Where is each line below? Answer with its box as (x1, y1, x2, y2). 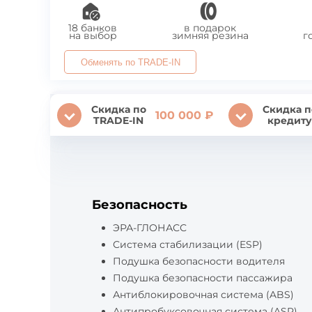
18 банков (68, 22, 117, 34)
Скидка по (91, 103, 146, 116)
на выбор (68, 29, 117, 42)
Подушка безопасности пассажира (113, 272, 292, 284)
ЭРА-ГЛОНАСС (113, 221, 187, 234)
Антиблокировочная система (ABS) (113, 288, 294, 301)
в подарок (184, 22, 237, 34)
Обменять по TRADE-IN (125, 56, 180, 68)
